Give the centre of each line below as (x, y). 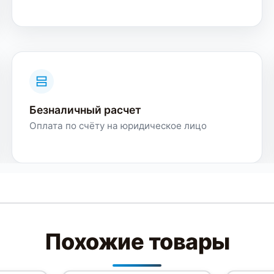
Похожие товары (137, 242)
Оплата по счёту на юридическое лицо (118, 126)
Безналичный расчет (85, 110)
